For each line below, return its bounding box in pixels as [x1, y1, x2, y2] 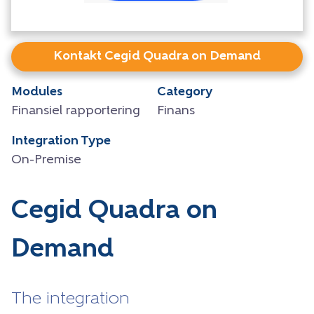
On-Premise [11, 153, 81, 167]
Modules [11, 85, 62, 99]
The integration [11, 290, 130, 308]
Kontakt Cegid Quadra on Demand [53, 49, 261, 63]
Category [157, 85, 212, 99]
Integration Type [11, 134, 111, 148]
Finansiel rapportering [11, 104, 140, 118]
